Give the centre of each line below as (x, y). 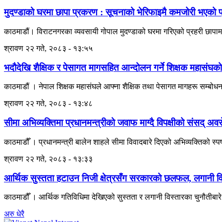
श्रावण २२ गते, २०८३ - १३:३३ (48, 159)
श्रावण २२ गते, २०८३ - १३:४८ (48, 104)
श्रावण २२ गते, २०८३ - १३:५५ (48, 48)
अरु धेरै (14, 214)
